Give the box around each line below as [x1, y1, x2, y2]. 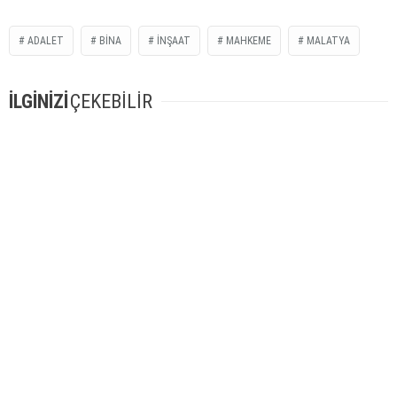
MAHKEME [226, 35, 271, 47]
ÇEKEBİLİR [70, 90, 152, 113]
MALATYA [307, 35, 350, 47]
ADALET [27, 35, 64, 47]
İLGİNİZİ [9, 90, 68, 113]
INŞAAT [157, 35, 191, 47]
